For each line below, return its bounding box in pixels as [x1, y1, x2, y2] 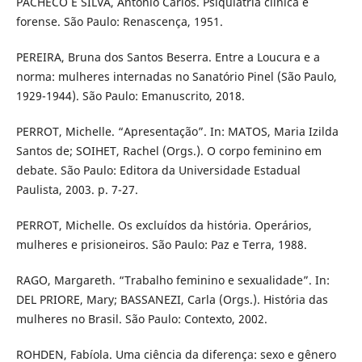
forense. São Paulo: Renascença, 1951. [15, 14, 223, 30]
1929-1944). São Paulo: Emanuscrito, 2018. [15, 88, 245, 104]
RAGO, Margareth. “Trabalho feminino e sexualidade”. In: [15, 272, 330, 288]
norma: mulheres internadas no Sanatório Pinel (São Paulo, [15, 69, 337, 85]
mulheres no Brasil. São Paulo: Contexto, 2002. [15, 311, 267, 327]
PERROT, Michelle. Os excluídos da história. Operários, [15, 217, 312, 234]
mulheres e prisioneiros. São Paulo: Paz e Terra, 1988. [15, 237, 307, 253]
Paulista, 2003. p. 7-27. [15, 182, 138, 198]
